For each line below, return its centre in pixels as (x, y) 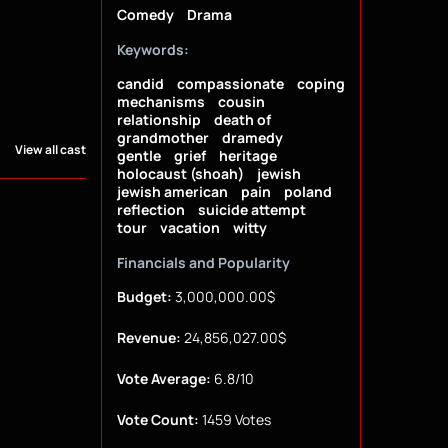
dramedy (252, 138)
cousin (241, 102)
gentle (138, 156)
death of (242, 120)
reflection (150, 210)
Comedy (145, 15)
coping (320, 84)
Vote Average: (163, 379)
